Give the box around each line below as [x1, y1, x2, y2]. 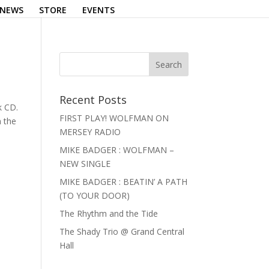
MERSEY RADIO [59, 126, 121, 138]
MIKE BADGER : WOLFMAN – [59, 144, 174, 156]
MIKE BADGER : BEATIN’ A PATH [59, 176, 187, 187]
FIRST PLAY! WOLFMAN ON [59, 112, 169, 124]
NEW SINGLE [59, 158, 110, 169]
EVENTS [82, 4, 115, 16]
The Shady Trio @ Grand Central [59, 226, 184, 237]
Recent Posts [59, 92, 127, 107]
